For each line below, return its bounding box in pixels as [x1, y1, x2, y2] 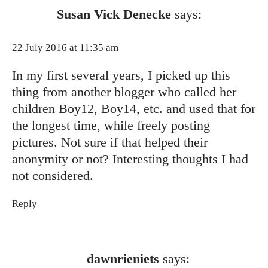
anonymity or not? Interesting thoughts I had [12, 151, 248, 166]
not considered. [12, 167, 93, 183]
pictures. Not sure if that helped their [12, 134, 208, 150]
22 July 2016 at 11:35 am [12, 41, 118, 53]
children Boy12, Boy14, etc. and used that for [12, 100, 255, 116]
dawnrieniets [87, 251, 159, 266]
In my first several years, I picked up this [12, 67, 230, 83]
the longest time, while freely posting [12, 117, 210, 133]
